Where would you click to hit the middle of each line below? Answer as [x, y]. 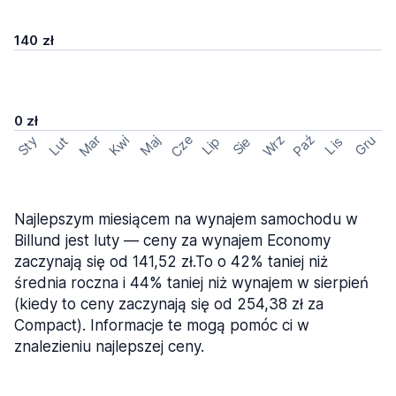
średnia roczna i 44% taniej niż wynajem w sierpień [191, 283]
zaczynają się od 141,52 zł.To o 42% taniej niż [171, 262]
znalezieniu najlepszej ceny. [109, 346]
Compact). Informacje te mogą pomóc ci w [162, 325]
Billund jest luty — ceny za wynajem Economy [172, 240]
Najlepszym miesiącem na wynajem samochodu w [186, 219]
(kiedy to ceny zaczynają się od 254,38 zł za [169, 304]
